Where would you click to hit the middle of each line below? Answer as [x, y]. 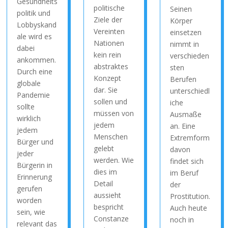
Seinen [181, 9]
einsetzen [186, 32]
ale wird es [35, 36]
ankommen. [37, 60]
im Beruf [184, 173]
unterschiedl [190, 91]
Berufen [183, 79]
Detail [103, 183]
